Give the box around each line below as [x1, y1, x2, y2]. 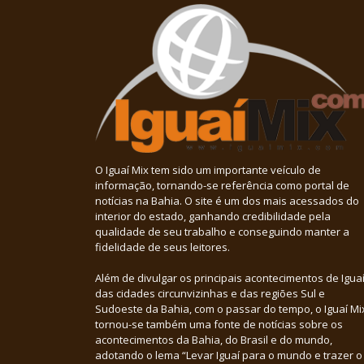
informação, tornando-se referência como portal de [95, 178, 349, 193]
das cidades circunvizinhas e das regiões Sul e [95, 286, 325, 301]
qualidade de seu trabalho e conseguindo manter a [95, 224, 349, 240]
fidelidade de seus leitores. [95, 240, 230, 255]
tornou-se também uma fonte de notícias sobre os [95, 317, 343, 332]
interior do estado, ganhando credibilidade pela [95, 209, 331, 224]
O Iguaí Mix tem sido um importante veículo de [95, 162, 321, 178]
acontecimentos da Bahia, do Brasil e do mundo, [95, 332, 332, 348]
